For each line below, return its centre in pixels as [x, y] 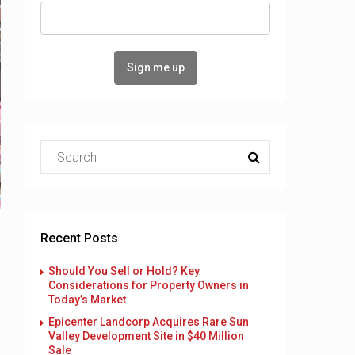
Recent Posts [79, 238]
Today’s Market [87, 300]
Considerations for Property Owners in [149, 285]
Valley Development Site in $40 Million [146, 336]
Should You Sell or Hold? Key [124, 271]
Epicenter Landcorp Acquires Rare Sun [149, 322]
